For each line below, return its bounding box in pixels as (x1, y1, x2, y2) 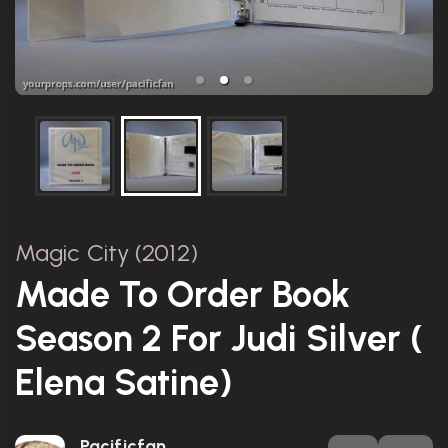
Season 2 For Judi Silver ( (15, 316, 423, 360)
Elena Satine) (15, 360, 233, 404)
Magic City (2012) (15, 237, 198, 267)
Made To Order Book (15, 272, 350, 316)
